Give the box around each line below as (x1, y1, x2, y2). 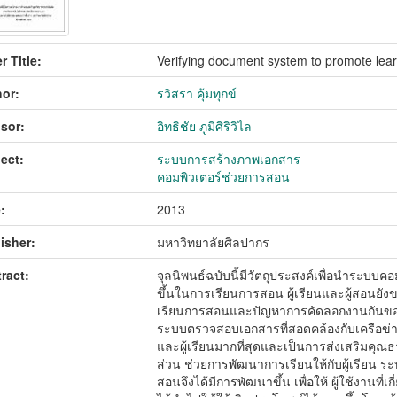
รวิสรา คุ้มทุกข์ (157, 84, 237, 102)
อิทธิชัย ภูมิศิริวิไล (157, 117, 253, 135)
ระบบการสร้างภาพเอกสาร (157, 150, 301, 167)
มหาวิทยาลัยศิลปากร (157, 233, 270, 251)
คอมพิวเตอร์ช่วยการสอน (157, 167, 291, 185)
